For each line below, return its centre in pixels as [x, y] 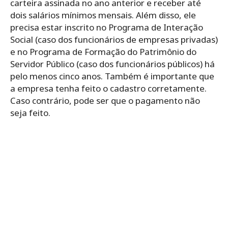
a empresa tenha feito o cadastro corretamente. [108, 89]
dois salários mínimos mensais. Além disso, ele [103, 15]
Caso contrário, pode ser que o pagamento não [105, 101]
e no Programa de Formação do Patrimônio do [103, 52]
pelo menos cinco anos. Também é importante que [112, 76]
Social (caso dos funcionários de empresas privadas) [114, 40]
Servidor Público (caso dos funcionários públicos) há [112, 64]
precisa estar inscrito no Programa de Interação [107, 27]
